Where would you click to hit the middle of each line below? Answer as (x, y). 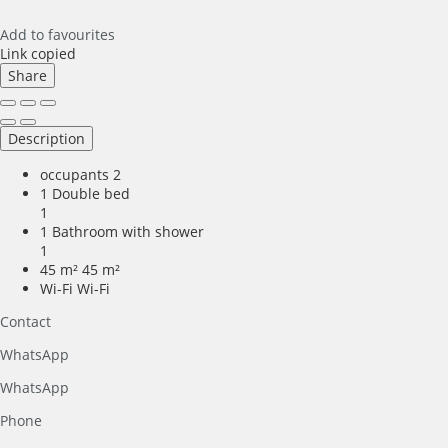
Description (46, 138)
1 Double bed (85, 193)
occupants (74, 174)
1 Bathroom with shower (122, 231)
